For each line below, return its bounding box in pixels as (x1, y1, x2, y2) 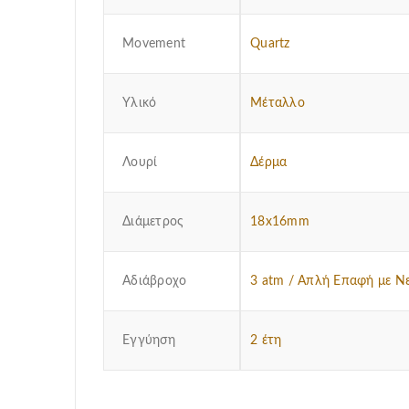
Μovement (122, 37, 185, 51)
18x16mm (250, 215, 309, 229)
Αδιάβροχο (122, 275, 187, 288)
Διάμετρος (122, 215, 184, 229)
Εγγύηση (122, 334, 175, 348)
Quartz (250, 37, 290, 51)
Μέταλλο (250, 97, 305, 110)
